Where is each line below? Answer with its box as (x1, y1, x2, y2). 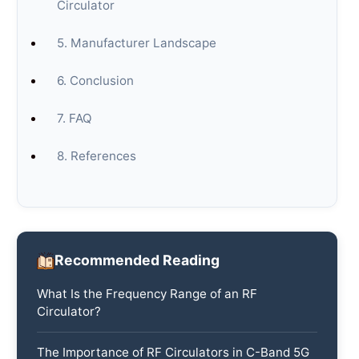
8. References (57, 147, 137, 163)
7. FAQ (57, 110, 93, 126)
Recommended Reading (54, 252, 220, 269)
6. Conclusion (57, 72, 135, 88)
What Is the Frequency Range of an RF (37, 285, 258, 301)
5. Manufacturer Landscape (57, 34, 217, 50)
